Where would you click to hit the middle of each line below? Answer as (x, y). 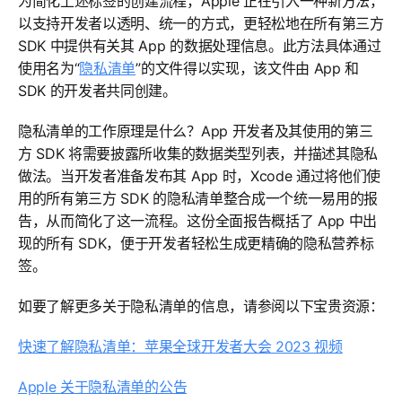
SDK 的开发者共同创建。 (97, 91)
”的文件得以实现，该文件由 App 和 (248, 68)
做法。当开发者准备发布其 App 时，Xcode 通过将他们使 (200, 176)
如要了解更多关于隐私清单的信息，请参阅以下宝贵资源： (201, 306)
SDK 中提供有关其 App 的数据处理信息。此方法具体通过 (200, 46)
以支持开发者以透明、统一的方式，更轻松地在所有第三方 (201, 23)
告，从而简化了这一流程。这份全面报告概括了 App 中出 (198, 221)
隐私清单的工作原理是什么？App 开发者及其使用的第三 (196, 131)
